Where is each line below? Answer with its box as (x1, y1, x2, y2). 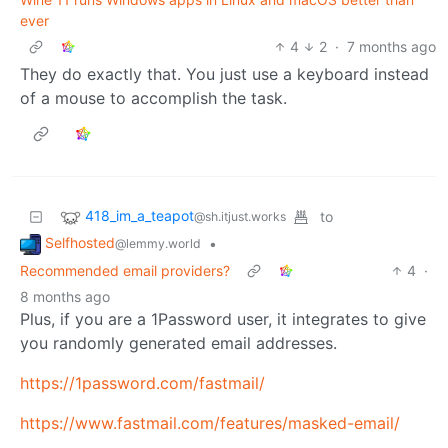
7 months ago (347, 37, 436, 55)
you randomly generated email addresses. (20, 332, 337, 353)
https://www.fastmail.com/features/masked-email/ (20, 412, 400, 433)
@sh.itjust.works (194, 209, 286, 225)
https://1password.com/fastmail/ (20, 372, 265, 393)
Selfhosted (45, 233, 115, 251)
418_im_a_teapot (85, 207, 194, 225)
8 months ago (20, 287, 110, 305)
